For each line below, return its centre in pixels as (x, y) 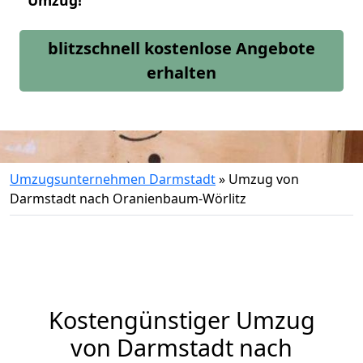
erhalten (181, 73)
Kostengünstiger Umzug (181, 320)
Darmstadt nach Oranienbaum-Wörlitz (128, 199)
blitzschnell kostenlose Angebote (181, 48)
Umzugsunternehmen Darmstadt (113, 179)
